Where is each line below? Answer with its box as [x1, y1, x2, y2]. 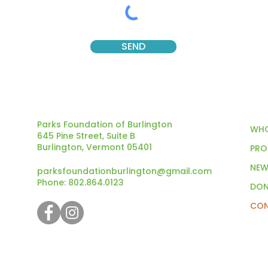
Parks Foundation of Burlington [37, 118, 172, 130]
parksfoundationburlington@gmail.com [37, 165, 212, 177]
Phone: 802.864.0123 [37, 176, 124, 188]
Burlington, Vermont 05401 [37, 141, 152, 153]
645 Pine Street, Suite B [37, 130, 135, 142]
